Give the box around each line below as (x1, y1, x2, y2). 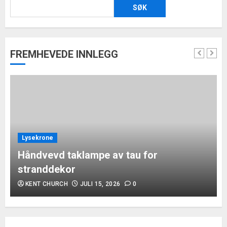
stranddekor (18, 163, 75, 176)
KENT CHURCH (25, 180, 68, 188)
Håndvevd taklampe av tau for (18, 149, 158, 162)
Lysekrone (22, 134, 53, 142)
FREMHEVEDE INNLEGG (10, 48, 118, 61)
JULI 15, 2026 (80, 180, 121, 188)
